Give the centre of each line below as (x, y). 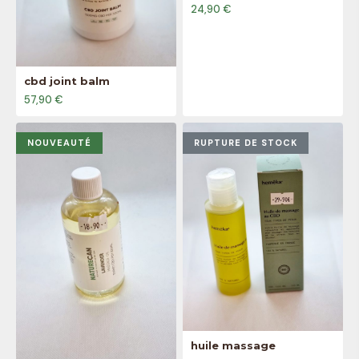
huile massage (233, 345)
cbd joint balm (67, 81)
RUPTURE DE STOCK (246, 142)
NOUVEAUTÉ (59, 142)
